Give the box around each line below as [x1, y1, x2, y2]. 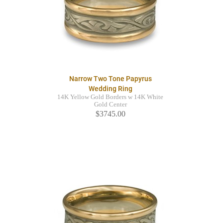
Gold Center [94, 101, 127, 109]
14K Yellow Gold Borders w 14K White [57, 94, 163, 101]
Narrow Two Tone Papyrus [69, 75, 152, 83]
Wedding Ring [88, 85, 132, 93]
